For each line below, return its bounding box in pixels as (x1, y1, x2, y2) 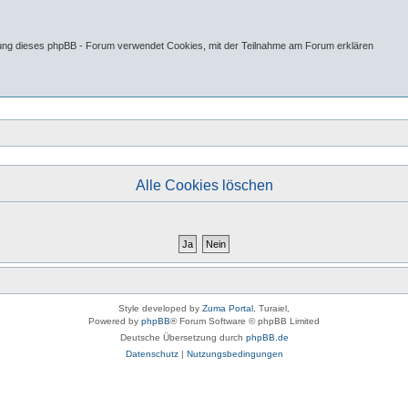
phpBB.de (245, 332, 289, 342)
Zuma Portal (202, 303, 253, 313)
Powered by (88, 316, 141, 326)
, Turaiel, (253, 303, 290, 313)
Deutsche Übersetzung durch (119, 332, 246, 342)
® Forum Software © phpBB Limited (170, 316, 320, 326)
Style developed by (118, 303, 202, 313)
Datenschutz (125, 349, 178, 359)
